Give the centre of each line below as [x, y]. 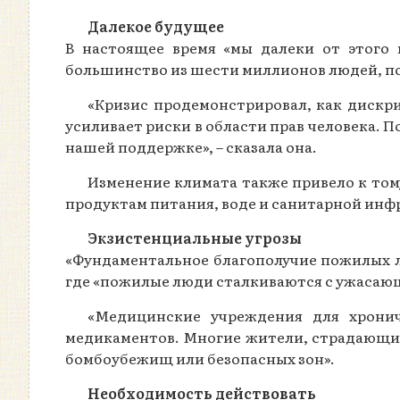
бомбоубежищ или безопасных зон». [200, 358]
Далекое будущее [156, 26]
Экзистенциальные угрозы [195, 237]
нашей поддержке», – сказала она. [191, 146]
